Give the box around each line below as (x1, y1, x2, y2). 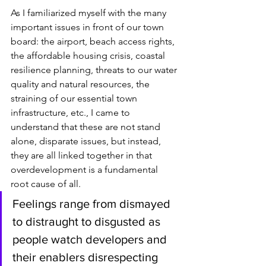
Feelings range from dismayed (12, 197, 173, 211)
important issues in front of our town (11, 21, 166, 33)
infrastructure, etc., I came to (11, 107, 132, 119)
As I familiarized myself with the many (11, 7, 169, 19)
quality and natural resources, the (11, 78, 152, 90)
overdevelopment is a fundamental (11, 164, 160, 176)
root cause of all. (11, 178, 81, 190)
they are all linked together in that (11, 150, 154, 161)
